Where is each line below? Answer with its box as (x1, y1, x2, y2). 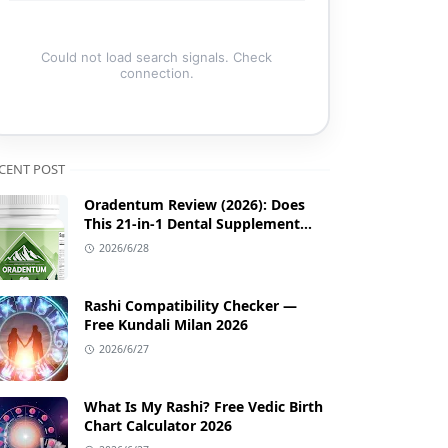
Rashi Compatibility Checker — (84, 296, 297, 316)
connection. (119, 64, 194, 81)
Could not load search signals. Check (41, 48, 272, 65)
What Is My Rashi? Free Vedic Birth (84, 397, 323, 417)
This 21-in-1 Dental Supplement (84, 214, 300, 234)
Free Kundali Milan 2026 (84, 315, 248, 335)
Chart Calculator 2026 (84, 416, 232, 436)
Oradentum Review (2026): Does (84, 195, 305, 215)
